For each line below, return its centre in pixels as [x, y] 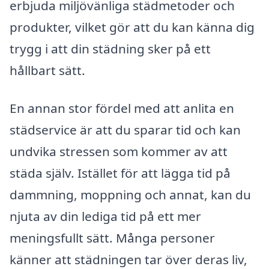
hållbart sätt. [47, 70]
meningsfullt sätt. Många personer [112, 238]
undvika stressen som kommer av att [119, 152]
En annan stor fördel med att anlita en [122, 108]
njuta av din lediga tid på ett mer [105, 216]
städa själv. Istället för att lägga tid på [120, 173]
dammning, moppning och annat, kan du [130, 195]
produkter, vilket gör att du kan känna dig [132, 27]
